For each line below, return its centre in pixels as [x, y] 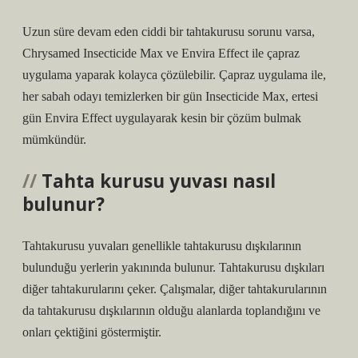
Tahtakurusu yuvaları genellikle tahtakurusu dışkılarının [162, 246]
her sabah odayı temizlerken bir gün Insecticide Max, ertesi [170, 96]
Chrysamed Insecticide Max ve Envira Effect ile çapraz [161, 53]
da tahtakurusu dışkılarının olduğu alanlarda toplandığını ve [171, 310]
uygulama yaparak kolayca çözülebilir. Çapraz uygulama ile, [174, 75]
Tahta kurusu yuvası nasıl [159, 181]
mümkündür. [54, 139]
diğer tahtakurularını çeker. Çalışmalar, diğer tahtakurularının [175, 289]
